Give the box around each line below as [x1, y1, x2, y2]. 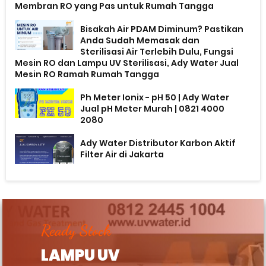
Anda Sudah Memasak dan [80, 34, 200, 47]
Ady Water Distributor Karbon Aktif [80, 137, 236, 150]
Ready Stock [41, 221, 112, 240]
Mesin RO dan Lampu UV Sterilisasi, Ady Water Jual [15, 57, 239, 69]
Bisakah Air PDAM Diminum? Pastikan [80, 23, 244, 36]
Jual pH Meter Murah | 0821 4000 [80, 103, 225, 115]
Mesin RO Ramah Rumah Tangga [15, 68, 160, 81]
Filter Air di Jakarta [80, 148, 164, 161]
